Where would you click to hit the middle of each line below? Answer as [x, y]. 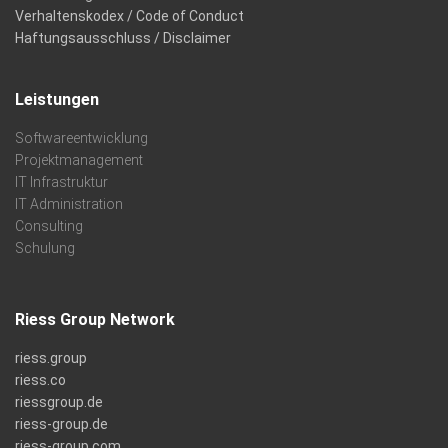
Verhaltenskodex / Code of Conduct [129, 16]
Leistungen [57, 99]
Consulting [49, 226]
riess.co [40, 380]
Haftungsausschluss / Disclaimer [123, 38]
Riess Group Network [95, 319]
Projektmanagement [79, 160]
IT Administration [69, 204]
